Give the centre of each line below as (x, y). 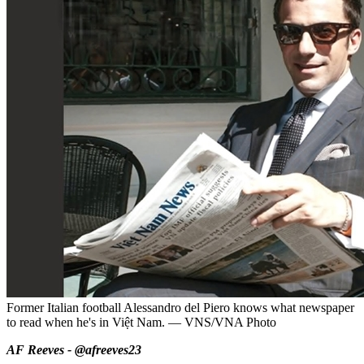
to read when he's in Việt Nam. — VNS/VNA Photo (141, 322)
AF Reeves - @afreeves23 (74, 349)
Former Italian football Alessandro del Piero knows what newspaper (180, 307)
